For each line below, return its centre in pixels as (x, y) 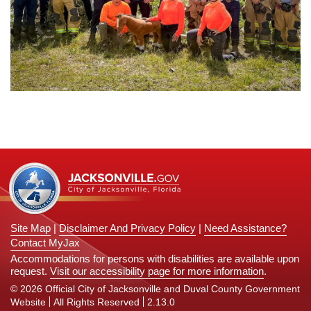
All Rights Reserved (96, 302)
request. (30, 271)
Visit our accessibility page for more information (157, 271)
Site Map (31, 228)
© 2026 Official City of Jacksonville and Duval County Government (155, 289)
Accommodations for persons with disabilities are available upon (155, 259)
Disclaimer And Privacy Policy (127, 228)
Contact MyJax (45, 243)
